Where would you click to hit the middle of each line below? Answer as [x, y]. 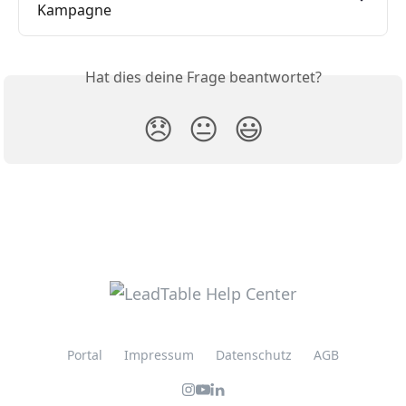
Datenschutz [254, 355]
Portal [85, 355]
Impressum [159, 355]
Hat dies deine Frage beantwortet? [203, 77]
